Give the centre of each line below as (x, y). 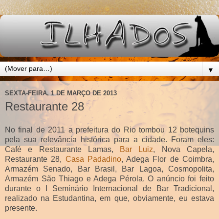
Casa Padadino (93, 159)
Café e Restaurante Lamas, (63, 149)
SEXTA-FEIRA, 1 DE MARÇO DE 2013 (61, 93)
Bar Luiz (137, 149)
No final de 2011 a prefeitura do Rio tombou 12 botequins (109, 130)
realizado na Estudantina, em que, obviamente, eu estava (109, 198)
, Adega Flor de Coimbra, (168, 159)
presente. (21, 208)
